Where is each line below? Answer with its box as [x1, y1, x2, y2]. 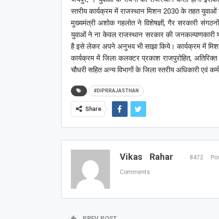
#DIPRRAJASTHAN [93, 88, 139, 93]
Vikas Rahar [119, 151, 173, 162]
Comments [119, 168, 150, 175]
